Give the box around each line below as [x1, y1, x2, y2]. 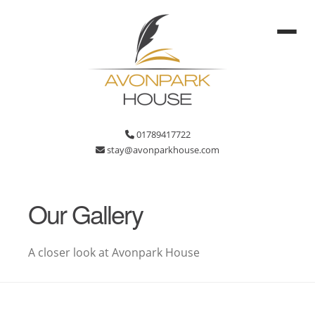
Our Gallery [28, 195, 143, 231]
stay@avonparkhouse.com [105, 143, 219, 156]
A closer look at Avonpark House [28, 245, 200, 260]
